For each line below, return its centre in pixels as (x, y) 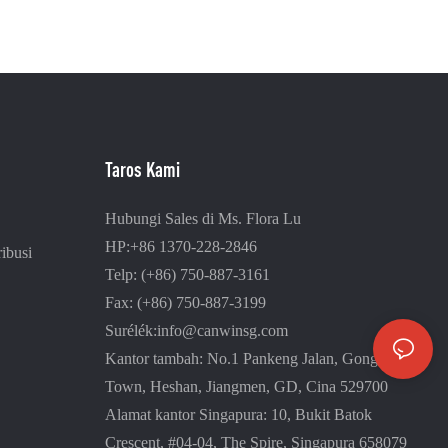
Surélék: (130, 331)
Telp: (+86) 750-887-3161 (187, 275)
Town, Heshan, (153, 387)
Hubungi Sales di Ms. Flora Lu (202, 219)
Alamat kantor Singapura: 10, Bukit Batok (238, 415)
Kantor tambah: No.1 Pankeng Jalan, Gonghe (248, 359)
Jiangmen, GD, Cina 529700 (296, 387)
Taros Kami (142, 170)
